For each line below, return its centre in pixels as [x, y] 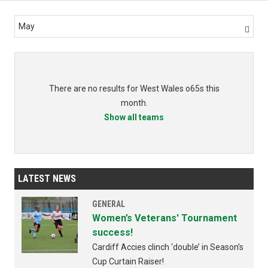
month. [134, 103]
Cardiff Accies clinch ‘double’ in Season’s [168, 247]
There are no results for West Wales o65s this [134, 89]
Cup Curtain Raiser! [128, 262]
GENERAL [109, 204]
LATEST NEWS [47, 179]
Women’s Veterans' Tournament [165, 218]
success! [112, 233]
